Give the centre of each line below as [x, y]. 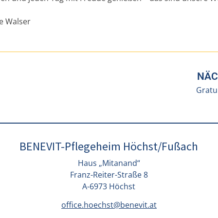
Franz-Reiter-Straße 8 [109, 174]
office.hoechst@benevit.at [109, 205]
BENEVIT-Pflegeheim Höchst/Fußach [109, 146]
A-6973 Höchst [109, 186]
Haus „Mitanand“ [109, 163]
